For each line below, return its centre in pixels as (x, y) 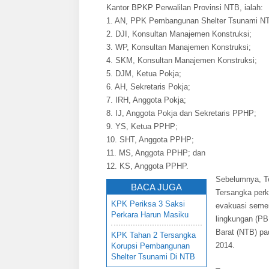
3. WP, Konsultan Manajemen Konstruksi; (179, 47)
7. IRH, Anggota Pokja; (146, 100)
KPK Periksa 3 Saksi (148, 204)
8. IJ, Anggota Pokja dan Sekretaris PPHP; (181, 113)
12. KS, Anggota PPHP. (147, 166)
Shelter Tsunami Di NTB (153, 256)
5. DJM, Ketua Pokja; (144, 73)
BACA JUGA (156, 187)
